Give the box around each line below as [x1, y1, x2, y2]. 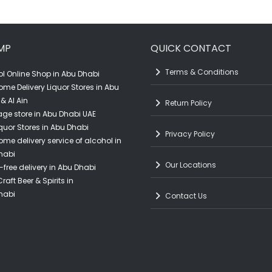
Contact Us [165, 190, 207, 201]
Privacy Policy [165, 128, 215, 139]
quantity [6, 6, 46, 21]
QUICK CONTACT [150, 41, 231, 55]
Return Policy [165, 97, 212, 108]
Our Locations [165, 159, 216, 170]
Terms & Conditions [165, 66, 239, 77]
